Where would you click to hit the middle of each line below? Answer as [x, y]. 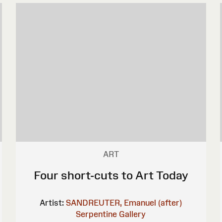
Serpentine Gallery [111, 214]
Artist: [52, 202]
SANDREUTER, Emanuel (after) [124, 202]
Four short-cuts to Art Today [111, 175]
